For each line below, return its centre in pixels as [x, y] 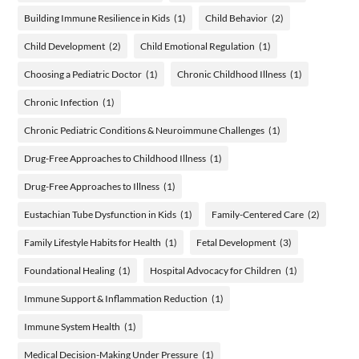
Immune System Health [73, 326]
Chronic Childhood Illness [232, 74]
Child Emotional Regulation [198, 46]
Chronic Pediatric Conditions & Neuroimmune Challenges [145, 130]
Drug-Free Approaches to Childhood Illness [115, 158]
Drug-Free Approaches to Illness [92, 186]
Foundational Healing [70, 270]
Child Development [65, 46]
